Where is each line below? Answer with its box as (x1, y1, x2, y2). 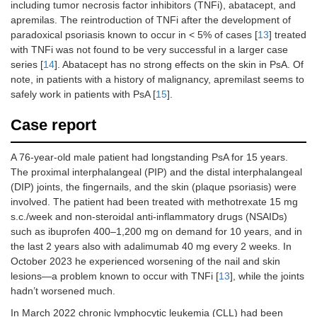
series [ (11, 59, 43, 71)
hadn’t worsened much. (11, 285, 115, 297)
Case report (11, 116, 96, 134)
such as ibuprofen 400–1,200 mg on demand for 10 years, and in (11, 226, 302, 238)
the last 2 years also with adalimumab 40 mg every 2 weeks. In (11, 241, 292, 253)
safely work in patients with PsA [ (11, 88, 156, 100)
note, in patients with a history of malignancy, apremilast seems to (11, 74, 304, 86)
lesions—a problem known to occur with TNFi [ (11, 270, 219, 282)
